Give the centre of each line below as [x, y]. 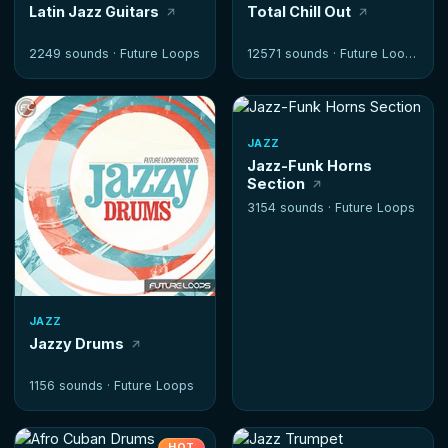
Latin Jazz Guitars [94, 11]
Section [276, 183]
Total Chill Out [299, 11]
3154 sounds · [291, 207]
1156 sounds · [71, 385]
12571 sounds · [293, 53]
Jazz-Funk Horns [309, 165]
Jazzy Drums [76, 343]
